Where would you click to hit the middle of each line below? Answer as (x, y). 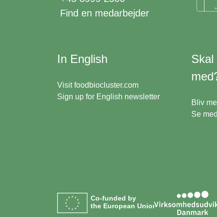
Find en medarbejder (105, 13)
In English (82, 59)
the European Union (124, 206)
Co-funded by (114, 198)
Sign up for (77, 96)
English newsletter (128, 96)
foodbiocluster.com (106, 85)
